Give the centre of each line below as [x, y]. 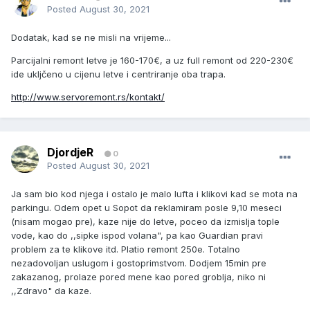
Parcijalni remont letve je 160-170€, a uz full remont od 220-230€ [152, 61]
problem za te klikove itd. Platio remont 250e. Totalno [126, 249]
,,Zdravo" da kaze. [51, 291]
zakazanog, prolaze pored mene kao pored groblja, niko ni [138, 277]
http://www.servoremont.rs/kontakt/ [88, 97]
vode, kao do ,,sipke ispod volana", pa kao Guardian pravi [137, 236]
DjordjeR [70, 153]
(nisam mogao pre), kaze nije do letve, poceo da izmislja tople [145, 222]
